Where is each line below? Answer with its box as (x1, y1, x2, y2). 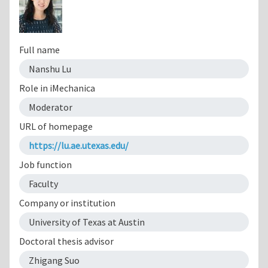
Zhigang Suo (29, 254, 80, 266)
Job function (19, 158, 72, 170)
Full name (19, 43, 60, 56)
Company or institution (19, 196, 115, 209)
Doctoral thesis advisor (19, 234, 114, 247)
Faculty (29, 177, 58, 190)
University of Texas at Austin (29, 215, 145, 228)
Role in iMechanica (19, 81, 95, 94)
